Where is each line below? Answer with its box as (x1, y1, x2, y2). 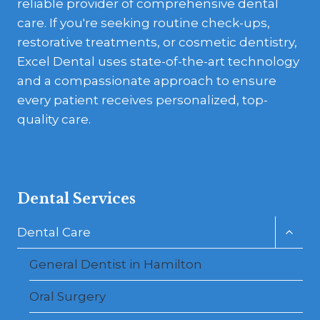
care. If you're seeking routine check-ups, (17, 16, 270, 31)
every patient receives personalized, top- (17, 93, 268, 108)
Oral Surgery (29, 289, 106, 304)
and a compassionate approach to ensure (17, 74, 276, 89)
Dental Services (17, 190, 136, 208)
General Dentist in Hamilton (29, 256, 202, 271)
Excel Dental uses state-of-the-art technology (17, 54, 299, 69)
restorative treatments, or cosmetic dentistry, (17, 35, 297, 50)
